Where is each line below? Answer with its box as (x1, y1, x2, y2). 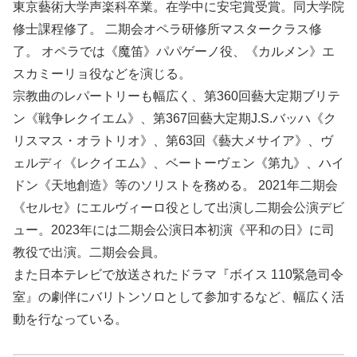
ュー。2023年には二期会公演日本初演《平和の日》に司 (13, 223, 335, 237)
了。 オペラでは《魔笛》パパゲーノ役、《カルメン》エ (13, 45, 335, 59)
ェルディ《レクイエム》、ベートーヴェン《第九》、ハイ (13, 156, 344, 171)
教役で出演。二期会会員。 (13, 245, 166, 260)
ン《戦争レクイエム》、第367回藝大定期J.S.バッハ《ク (13, 112, 336, 126)
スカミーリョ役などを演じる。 (13, 67, 191, 81)
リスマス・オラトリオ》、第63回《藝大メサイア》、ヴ (13, 134, 333, 148)
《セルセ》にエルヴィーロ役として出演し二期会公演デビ (13, 201, 344, 215)
